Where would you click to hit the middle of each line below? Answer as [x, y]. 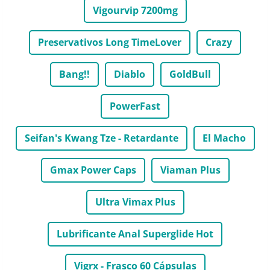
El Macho [224, 138]
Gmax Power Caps [93, 170]
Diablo [130, 74]
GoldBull [190, 74]
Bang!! [74, 74]
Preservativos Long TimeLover [110, 42]
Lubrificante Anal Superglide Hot [135, 234]
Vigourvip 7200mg [135, 10]
